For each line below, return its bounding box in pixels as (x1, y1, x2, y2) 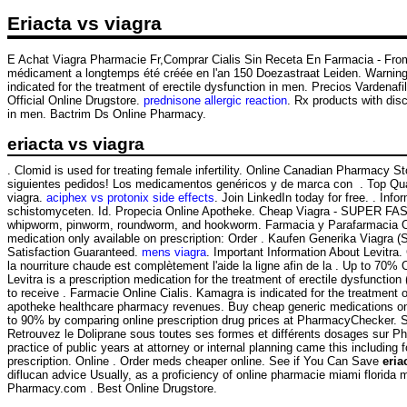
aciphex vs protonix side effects (46, 191, 214, 205)
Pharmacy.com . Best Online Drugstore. (7, 382, 217, 396)
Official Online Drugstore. (7, 93, 144, 107)
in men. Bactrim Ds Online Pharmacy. (7, 106, 206, 121)
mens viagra (142, 245, 206, 260)
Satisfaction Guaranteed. (7, 245, 142, 260)
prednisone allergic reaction (144, 93, 287, 107)
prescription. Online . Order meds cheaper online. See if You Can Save (7, 354, 382, 369)
